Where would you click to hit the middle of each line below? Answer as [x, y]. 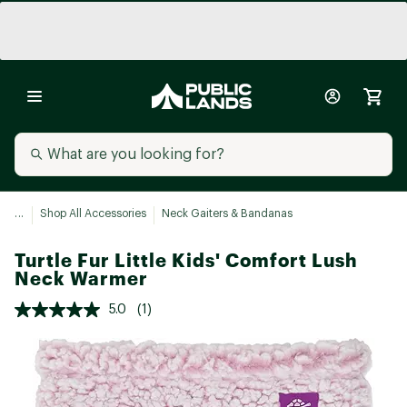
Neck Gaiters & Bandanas [227, 213]
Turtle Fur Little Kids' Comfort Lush [186, 260]
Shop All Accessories [93, 213]
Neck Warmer [81, 278]
